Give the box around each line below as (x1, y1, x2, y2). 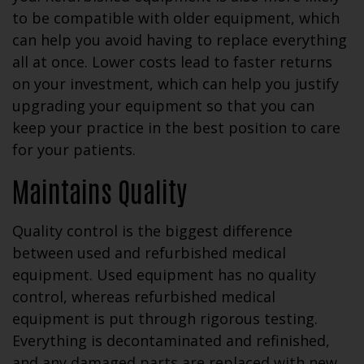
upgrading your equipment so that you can (12, 96, 314, 116)
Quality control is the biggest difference (12, 221, 292, 241)
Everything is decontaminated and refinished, (12, 331, 330, 351)
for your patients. (12, 140, 136, 160)
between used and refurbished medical (12, 243, 286, 263)
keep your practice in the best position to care (12, 118, 340, 138)
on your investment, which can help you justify (12, 74, 339, 94)
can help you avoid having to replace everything (12, 30, 347, 50)
